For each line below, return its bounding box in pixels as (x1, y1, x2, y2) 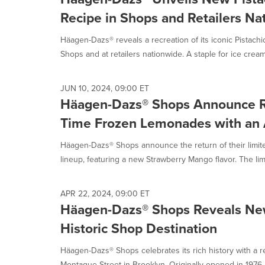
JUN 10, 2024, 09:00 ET (60, 82, 149, 95)
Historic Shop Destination (60, 218, 217, 238)
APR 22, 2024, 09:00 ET (60, 188, 150, 200)
